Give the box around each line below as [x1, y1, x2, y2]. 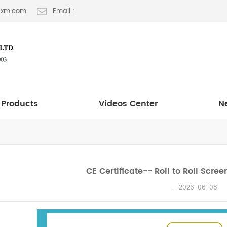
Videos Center [99, 97, 158, 110]
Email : [53, 6, 74, 17]
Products [1, 97, 38, 110]
